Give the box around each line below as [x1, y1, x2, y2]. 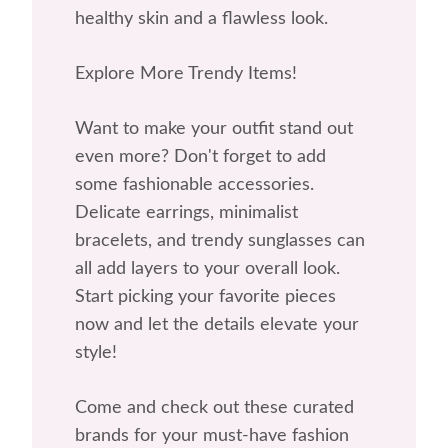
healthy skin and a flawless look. [74, 10, 328, 29]
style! [74, 344, 117, 363]
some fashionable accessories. [74, 176, 314, 195]
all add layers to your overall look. [74, 260, 340, 279]
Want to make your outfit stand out [74, 120, 353, 139]
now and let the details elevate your [74, 316, 359, 335]
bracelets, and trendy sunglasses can [74, 232, 365, 251]
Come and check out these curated [74, 399, 354, 418]
